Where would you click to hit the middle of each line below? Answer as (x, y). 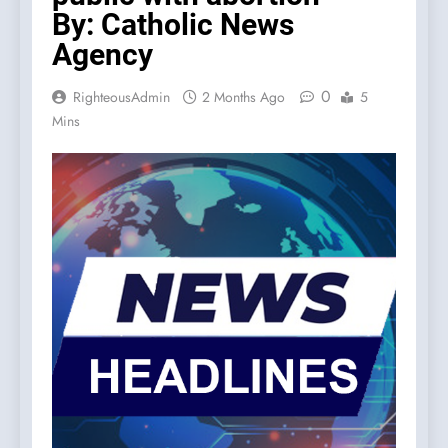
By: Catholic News (173, 25)
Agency (102, 55)
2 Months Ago (243, 97)
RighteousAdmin (121, 97)
